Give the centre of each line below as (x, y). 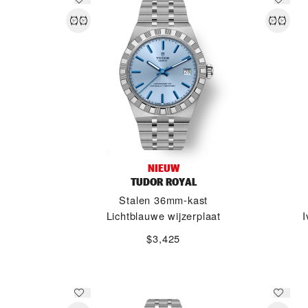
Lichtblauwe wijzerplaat (163, 216)
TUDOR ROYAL (163, 182)
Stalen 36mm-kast (164, 200)
